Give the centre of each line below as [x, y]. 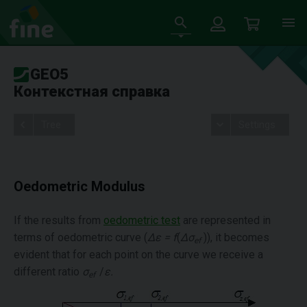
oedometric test [142, 220]
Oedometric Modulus [79, 186]
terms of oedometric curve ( [81, 237]
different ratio [48, 272]
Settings [257, 125]
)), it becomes [235, 237]
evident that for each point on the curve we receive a [138, 255]
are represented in [225, 220]
